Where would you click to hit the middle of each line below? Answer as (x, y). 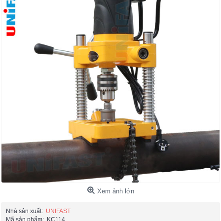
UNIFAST (58, 211)
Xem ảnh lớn (115, 191)
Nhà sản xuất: (24, 211)
